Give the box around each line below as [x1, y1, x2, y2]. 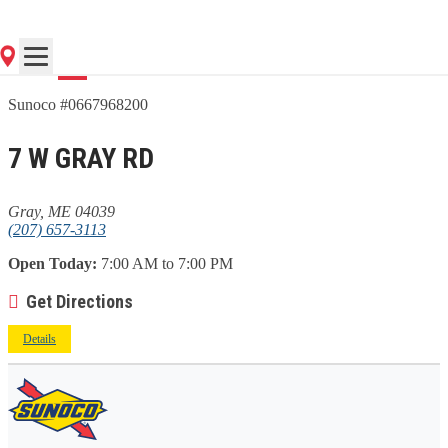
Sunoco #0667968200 [8, 95, 148, 113]
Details [23, 331, 56, 346]
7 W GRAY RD [8, 141, 154, 175]
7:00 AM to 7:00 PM [97, 254, 233, 272]
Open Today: [8, 254, 97, 272]
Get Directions [26, 290, 133, 312]
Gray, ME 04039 [8, 202, 115, 220]
